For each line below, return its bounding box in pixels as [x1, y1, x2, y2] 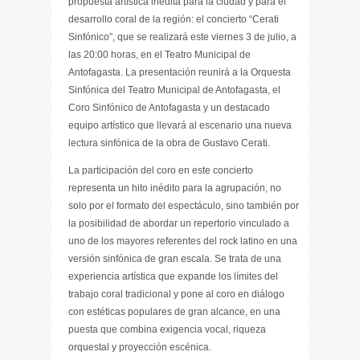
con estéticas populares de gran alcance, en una [68, 306, 280, 317]
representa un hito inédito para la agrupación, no [68, 182, 281, 194]
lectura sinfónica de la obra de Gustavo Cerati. [68, 137, 270, 149]
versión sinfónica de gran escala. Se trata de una [68, 253, 281, 264]
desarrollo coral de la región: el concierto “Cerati [68, 14, 279, 25]
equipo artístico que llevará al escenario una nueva [68, 120, 292, 131]
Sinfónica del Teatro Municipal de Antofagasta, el [68, 84, 280, 96]
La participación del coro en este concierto [68, 165, 253, 176]
